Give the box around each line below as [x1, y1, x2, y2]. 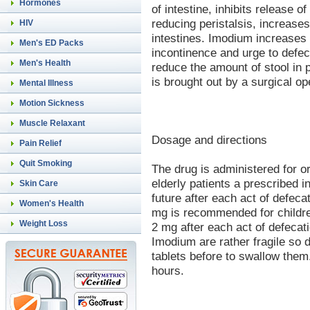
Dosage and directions [152, 133, 267, 147]
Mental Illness [19, 78, 73, 88]
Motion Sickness [19, 98, 84, 108]
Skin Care [19, 179, 58, 188]
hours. [152, 264, 184, 277]
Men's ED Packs [19, 38, 84, 48]
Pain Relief [19, 138, 62, 148]
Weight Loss [19, 219, 68, 228]
